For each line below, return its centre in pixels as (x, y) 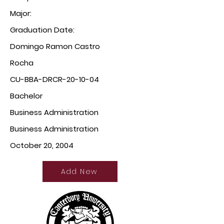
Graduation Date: (43, 30)
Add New (79, 171)
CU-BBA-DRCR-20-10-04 (54, 79)
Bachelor (26, 96)
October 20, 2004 (42, 145)
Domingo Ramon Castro (55, 46)
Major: (22, 13)
